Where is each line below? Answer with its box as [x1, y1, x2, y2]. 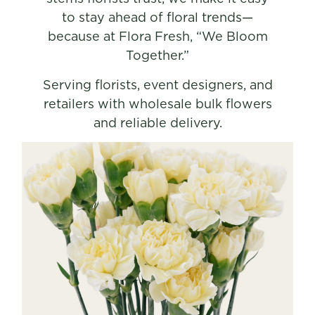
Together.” [126, 46, 189, 65]
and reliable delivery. [93, 113, 222, 131]
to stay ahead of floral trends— [62, 8, 253, 27]
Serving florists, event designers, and [42, 75, 273, 94]
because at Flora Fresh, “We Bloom [47, 27, 268, 46]
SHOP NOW [120, 231, 195, 250]
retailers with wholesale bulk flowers [43, 94, 272, 112]
